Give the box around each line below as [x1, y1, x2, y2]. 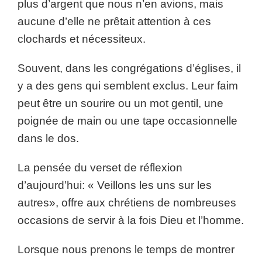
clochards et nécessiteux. [18, 33, 146, 45]
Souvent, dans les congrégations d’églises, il [18, 62, 241, 74]
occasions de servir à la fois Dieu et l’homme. [18, 214, 244, 226]
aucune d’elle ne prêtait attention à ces [18, 15, 211, 27]
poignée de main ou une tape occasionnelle [18, 115, 237, 127]
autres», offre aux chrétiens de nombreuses [18, 196, 236, 209]
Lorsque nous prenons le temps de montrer [18, 243, 235, 256]
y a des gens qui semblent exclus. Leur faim [18, 80, 238, 92]
